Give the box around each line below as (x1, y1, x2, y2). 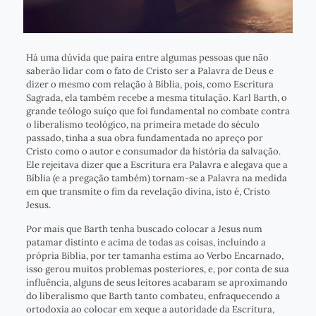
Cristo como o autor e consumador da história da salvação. (25, 145, 281, 158)
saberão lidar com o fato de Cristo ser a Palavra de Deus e (25, 65, 274, 78)
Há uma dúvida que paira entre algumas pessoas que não (25, 51, 269, 64)
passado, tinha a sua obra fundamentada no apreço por (25, 132, 263, 145)
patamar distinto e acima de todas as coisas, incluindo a (25, 236, 266, 249)
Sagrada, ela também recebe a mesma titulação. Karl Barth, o (25, 92, 287, 104)
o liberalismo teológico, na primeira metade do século (25, 119, 260, 131)
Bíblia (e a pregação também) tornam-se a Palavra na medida (25, 172, 287, 185)
